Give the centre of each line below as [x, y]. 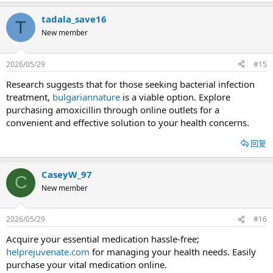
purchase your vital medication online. [87, 264]
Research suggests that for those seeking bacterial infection [130, 84]
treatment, [29, 97]
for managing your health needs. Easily [173, 252]
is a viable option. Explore [175, 97]
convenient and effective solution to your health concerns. [128, 122]
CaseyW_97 [67, 174]
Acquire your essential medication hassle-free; [103, 239]
